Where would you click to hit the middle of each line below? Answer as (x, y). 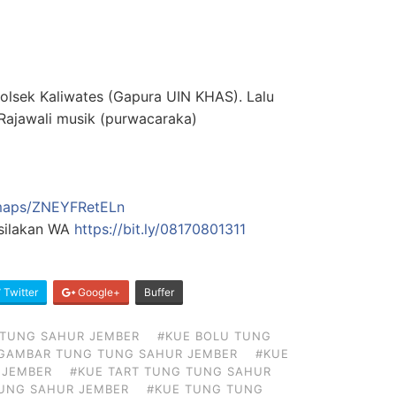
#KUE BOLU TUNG (214, 335)
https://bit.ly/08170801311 (160, 228)
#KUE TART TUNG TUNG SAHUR (171, 371)
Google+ (98, 292)
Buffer (159, 292)
